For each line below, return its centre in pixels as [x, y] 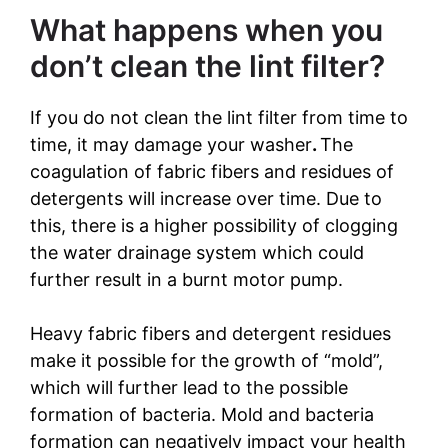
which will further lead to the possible [189, 388]
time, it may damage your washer [171, 145]
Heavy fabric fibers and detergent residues [210, 334]
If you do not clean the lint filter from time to [219, 118]
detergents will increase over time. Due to [206, 199]
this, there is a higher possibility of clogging [214, 226]
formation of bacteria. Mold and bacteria [202, 415]
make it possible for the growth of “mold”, [206, 361]
